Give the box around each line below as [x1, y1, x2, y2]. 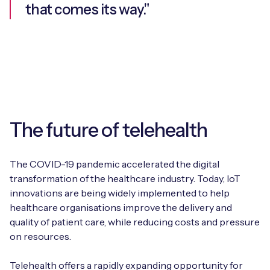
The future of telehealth [10, 118, 207, 142]
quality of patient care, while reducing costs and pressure [10, 215, 260, 228]
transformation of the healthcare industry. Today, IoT [10, 172, 240, 184]
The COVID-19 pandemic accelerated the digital [10, 157, 219, 170]
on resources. [10, 230, 71, 242]
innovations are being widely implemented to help [10, 186, 230, 199]
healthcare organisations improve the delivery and [10, 201, 232, 213]
